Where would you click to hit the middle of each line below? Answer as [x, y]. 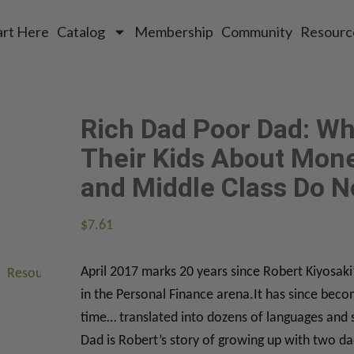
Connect [186, 273]
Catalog [81, 32]
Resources [37, 273]
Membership [174, 32]
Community [257, 32]
